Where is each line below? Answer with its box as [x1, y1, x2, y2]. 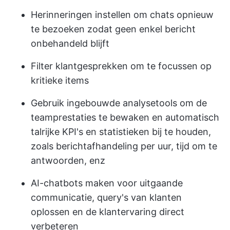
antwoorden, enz [31, 155, 105, 166]
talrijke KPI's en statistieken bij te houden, [31, 126, 211, 138]
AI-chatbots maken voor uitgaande [31, 178, 183, 189]
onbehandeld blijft [31, 38, 109, 49]
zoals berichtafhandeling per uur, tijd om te [31, 141, 217, 152]
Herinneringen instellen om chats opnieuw [31, 9, 214, 21]
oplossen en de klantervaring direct [31, 206, 184, 218]
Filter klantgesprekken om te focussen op [31, 61, 212, 72]
